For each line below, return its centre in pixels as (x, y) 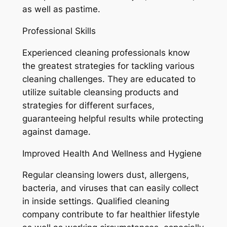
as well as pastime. (61, 9)
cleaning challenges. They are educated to (109, 79)
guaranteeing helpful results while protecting (112, 118)
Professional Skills (59, 31)
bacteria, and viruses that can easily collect (110, 188)
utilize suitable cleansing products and (100, 92)
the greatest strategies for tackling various (108, 66)
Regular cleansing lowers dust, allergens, (105, 175)
